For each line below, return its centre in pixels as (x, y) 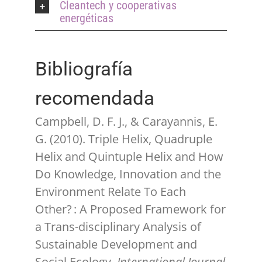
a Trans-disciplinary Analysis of (118, 227)
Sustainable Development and (116, 244)
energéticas (87, 18)
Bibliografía (84, 69)
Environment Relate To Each (111, 192)
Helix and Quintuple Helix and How (129, 157)
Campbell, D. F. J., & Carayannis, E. (126, 122)
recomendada (95, 98)
